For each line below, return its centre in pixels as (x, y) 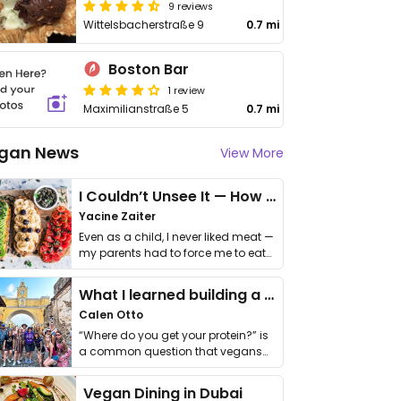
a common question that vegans (171, 351)
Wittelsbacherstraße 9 (144, 25)
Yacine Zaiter (117, 216)
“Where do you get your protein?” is (174, 335)
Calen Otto (111, 315)
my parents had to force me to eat (172, 253)
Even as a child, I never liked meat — (176, 237)
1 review (187, 90)
